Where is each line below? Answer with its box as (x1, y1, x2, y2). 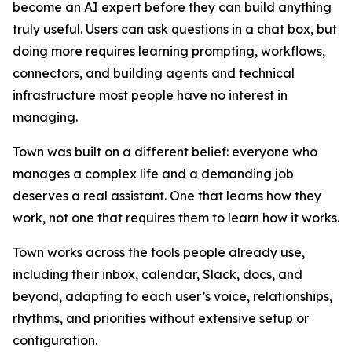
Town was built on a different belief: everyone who (13, 144, 317, 159)
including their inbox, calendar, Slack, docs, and (13, 266, 302, 282)
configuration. (13, 332, 97, 348)
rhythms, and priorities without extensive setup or (13, 310, 309, 326)
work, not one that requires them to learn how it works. (13, 210, 339, 225)
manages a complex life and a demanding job (13, 166, 294, 181)
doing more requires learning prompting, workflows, (13, 43, 325, 59)
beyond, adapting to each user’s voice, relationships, (13, 288, 332, 304)
